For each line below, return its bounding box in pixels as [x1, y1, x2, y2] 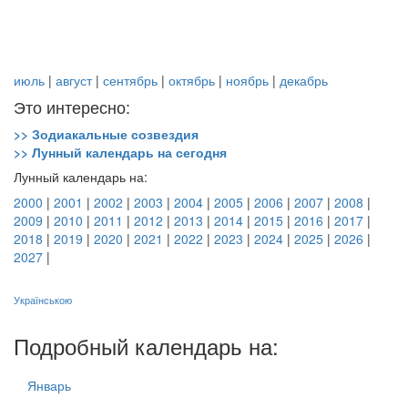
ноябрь [226, 71, 269, 90]
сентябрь [103, 71, 158, 90]
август [56, 71, 92, 90]
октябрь [168, 71, 215, 90]
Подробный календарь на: [14, 330, 279, 362]
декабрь [280, 71, 328, 90]
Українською [14, 293, 72, 308]
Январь [27, 376, 71, 395]
